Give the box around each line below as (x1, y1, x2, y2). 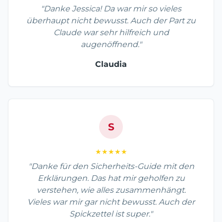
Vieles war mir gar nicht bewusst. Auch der (27, 197, 195, 207)
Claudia (95, 59, 127, 69)
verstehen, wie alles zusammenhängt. (36, 185, 186, 195)
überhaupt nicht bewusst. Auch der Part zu (26, 16, 196, 26)
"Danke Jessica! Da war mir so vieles (41, 4, 181, 14)
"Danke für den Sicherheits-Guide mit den (28, 162, 194, 171)
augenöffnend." (80, 40, 142, 50)
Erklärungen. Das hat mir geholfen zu (37, 173, 185, 183)
